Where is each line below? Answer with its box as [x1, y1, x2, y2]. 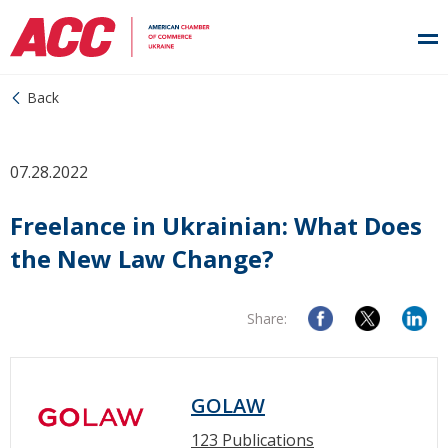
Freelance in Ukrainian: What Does [10, 209, 422, 242]
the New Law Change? [10, 242, 274, 275]
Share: [247, 309, 287, 328]
